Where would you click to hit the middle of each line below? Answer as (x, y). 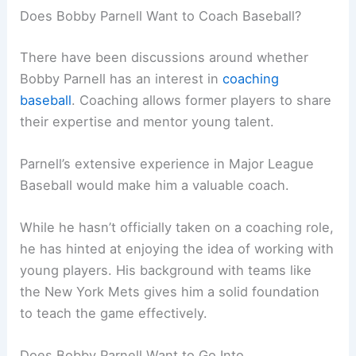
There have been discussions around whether (164, 57)
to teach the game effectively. (114, 313)
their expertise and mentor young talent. (147, 121)
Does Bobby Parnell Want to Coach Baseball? (161, 16)
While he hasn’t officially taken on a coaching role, (177, 228)
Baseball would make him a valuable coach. (155, 185)
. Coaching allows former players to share (202, 100)
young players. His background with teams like (166, 271)
